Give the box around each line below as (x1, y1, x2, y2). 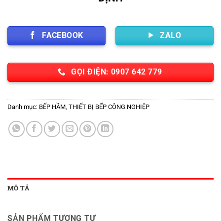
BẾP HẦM (39, 103, 66, 111)
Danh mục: (7, 103, 39, 111)
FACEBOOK (42, 31, 83, 40)
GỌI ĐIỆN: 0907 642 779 (71, 68, 162, 77)
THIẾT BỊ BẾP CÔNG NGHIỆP (69, 103, 149, 111)
